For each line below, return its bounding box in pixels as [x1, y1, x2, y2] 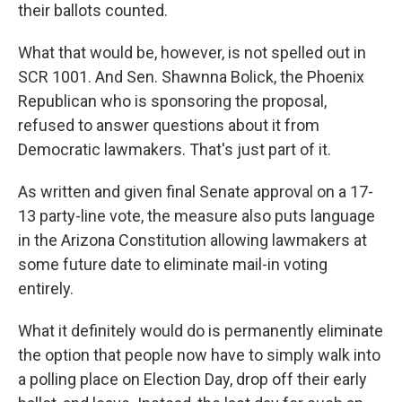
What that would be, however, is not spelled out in [18, 43, 366, 63]
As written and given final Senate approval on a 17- [18, 182, 373, 202]
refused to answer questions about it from [18, 116, 319, 135]
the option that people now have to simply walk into [18, 345, 380, 365]
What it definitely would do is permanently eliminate [18, 321, 383, 341]
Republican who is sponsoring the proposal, [18, 92, 327, 111]
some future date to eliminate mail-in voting [18, 255, 328, 275]
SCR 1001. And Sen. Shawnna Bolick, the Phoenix [18, 67, 364, 87]
